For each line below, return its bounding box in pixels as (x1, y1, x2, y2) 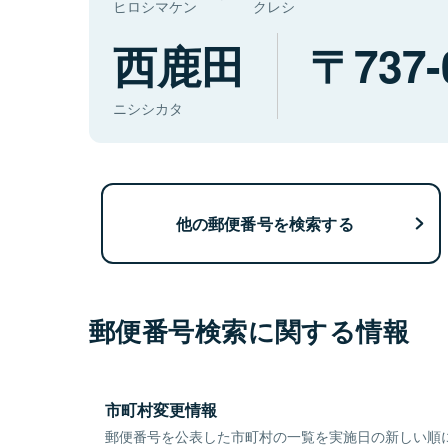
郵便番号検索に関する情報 (89, 312, 410, 350)
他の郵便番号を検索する (175, 211, 354, 235)
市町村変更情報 (105, 398, 217, 422)
